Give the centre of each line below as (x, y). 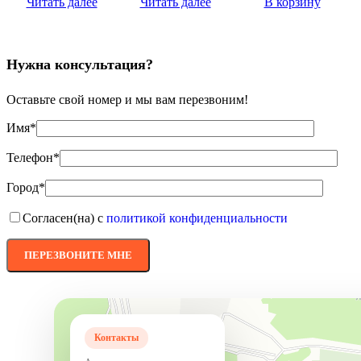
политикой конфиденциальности (197, 218)
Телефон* (33, 158)
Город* (26, 188)
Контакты (117, 338)
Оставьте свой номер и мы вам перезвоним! (127, 100)
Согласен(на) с (64, 218)
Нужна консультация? (80, 65)
